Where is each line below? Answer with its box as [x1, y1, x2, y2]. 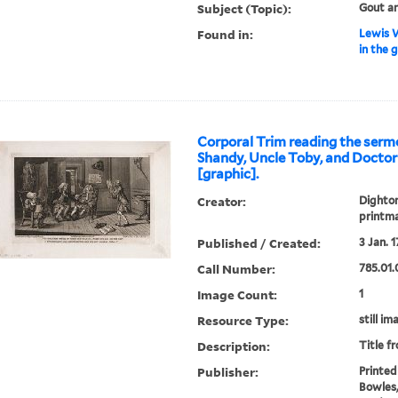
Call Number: [197, 260, 276, 278]
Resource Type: [197, 312, 290, 330]
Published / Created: [197, 235, 322, 252]
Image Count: [197, 286, 278, 304]
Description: [197, 338, 271, 355]
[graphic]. [197, 166, 259, 183]
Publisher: [197, 363, 259, 381]
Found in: [197, 26, 254, 44]
